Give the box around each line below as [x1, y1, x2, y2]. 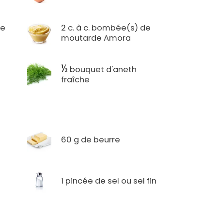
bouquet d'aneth [68, 64, 137, 76]
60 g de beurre [61, 134, 121, 145]
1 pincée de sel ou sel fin [61, 175, 157, 186]
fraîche [61, 74, 90, 86]
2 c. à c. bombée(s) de [61, 22, 151, 34]
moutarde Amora [61, 32, 131, 44]
